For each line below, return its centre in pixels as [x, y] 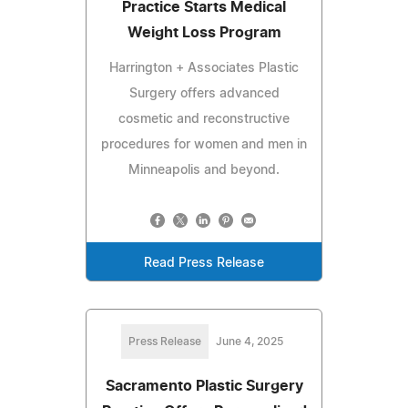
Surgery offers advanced [204, 93]
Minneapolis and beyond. [204, 170]
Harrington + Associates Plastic [204, 68]
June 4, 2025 [250, 341]
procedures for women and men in [204, 144]
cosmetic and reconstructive [204, 119]
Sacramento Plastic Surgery [204, 386]
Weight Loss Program [204, 32]
